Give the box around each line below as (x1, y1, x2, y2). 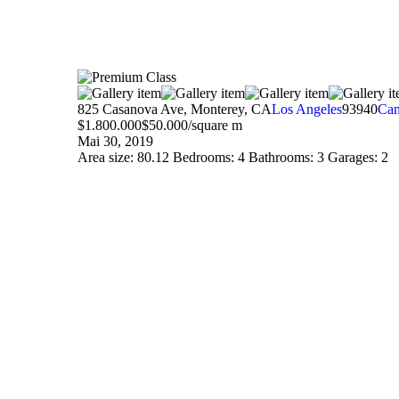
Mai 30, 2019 (77, 134, 153, 150)
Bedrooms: (173, 150, 234, 166)
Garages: (328, 150, 378, 166)
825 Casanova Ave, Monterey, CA (77, 102, 272, 118)
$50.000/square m (142, 118, 242, 134)
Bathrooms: (248, 150, 313, 166)
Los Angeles (272, 102, 342, 118)
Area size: (77, 150, 134, 166)
